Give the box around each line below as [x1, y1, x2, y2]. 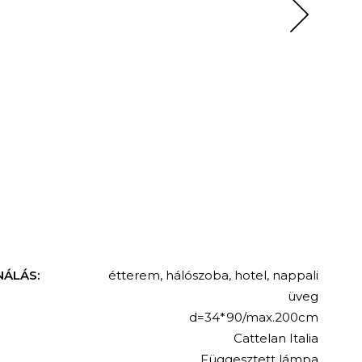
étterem [108, 267, 161, 284]
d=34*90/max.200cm [189, 309, 319, 326]
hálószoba [166, 267, 229, 284]
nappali [272, 267, 319, 284]
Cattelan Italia [234, 330, 319, 347]
